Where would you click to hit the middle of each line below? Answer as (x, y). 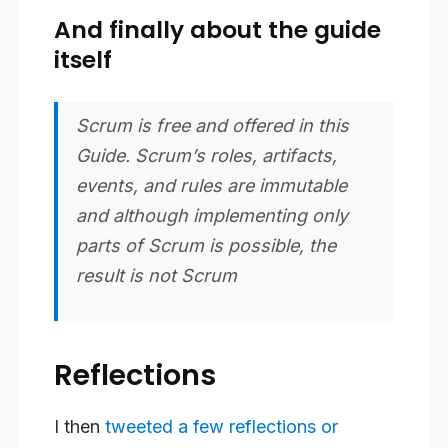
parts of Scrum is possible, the (206, 245)
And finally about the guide (217, 29)
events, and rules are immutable (211, 185)
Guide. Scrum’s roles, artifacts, (206, 155)
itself (83, 59)
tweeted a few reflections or (221, 427)
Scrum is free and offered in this (212, 125)
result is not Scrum (156, 275)
